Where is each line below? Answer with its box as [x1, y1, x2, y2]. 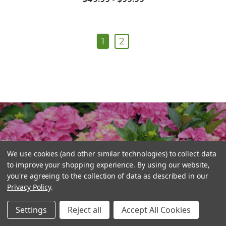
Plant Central [7, 143, 110, 162]
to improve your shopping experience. [7, 160, 138, 169]
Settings [16, 204, 47, 215]
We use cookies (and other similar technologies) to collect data [7, 149, 216, 158]
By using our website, [137, 160, 210, 169]
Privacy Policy [7, 182, 51, 192]
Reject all [68, 204, 101, 215]
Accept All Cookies [122, 204, 191, 215]
